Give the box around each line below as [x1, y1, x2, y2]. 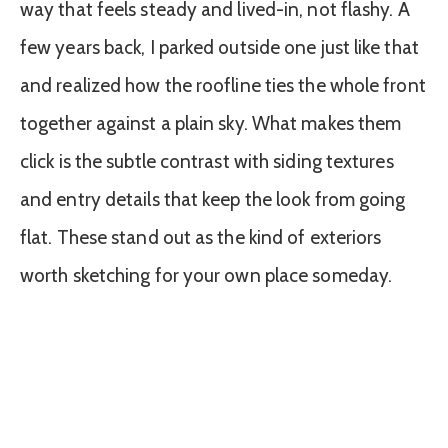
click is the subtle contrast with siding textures [20, 149, 394, 173]
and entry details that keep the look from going [20, 187, 406, 211]
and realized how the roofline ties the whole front [20, 73, 426, 97]
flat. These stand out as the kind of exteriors [20, 225, 382, 249]
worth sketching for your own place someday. [20, 263, 393, 287]
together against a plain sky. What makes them [20, 111, 402, 135]
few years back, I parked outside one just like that [20, 35, 419, 59]
